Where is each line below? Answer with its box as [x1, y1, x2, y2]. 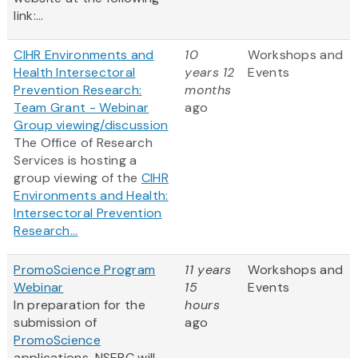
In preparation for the [14, 296, 145, 314]
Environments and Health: [14, 187, 169, 205]
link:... [14, 7, 44, 25]
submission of [14, 314, 97, 332]
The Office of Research [14, 134, 153, 152]
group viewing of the [14, 169, 141, 187]
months [185, 82, 232, 99]
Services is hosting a [14, 152, 137, 169]
